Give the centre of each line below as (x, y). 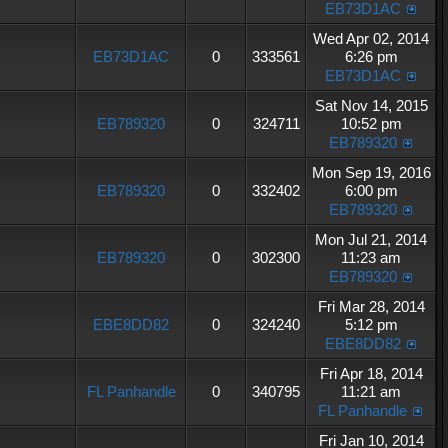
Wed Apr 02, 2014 (371, 38)
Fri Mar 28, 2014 (371, 306)
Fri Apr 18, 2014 (371, 373)
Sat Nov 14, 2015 (371, 105)
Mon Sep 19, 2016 (371, 172)
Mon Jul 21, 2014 (371, 239)
